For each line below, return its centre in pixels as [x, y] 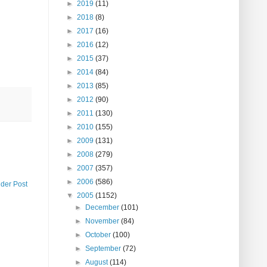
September [104, 249]
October [99, 235]
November [103, 221]
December [103, 208]
